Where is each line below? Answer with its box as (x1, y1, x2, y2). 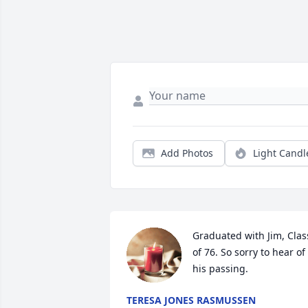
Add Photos (161, 146, 213, 160)
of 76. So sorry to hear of (192, 245, 305, 259)
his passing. (192, 262, 248, 276)
